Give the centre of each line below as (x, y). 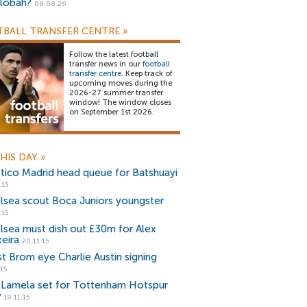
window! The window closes (120, 102)
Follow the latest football (114, 54)
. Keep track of (147, 74)
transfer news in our (106, 64)
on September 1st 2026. (112, 112)
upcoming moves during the (121, 83)
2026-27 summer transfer (116, 93)
